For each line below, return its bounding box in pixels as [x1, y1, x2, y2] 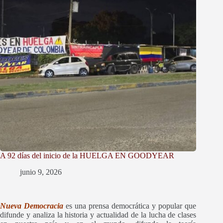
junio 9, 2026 [20, 168, 62, 177]
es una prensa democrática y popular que [66, 202, 197, 211]
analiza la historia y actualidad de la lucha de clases [32, 211, 197, 220]
